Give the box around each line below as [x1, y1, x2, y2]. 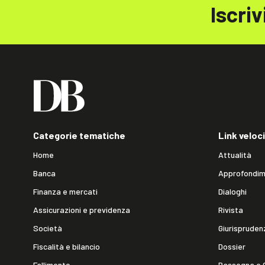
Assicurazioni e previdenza [33, 205, 130, 215]
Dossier [218, 241, 245, 251]
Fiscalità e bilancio [33, 241, 100, 251]
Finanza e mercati [33, 186, 98, 196]
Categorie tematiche [33, 130, 125, 141]
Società [33, 223, 62, 233]
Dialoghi [218, 186, 247, 196]
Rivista [218, 205, 243, 215]
